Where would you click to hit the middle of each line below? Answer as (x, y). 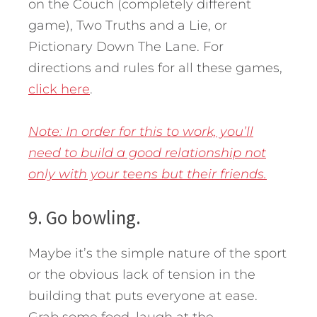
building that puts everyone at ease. (143, 296)
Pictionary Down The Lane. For (126, 47)
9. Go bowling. (85, 218)
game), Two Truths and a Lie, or (128, 26)
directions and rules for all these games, (155, 68)
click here (59, 90)
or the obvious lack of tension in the (142, 275)
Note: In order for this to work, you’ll (141, 132)
